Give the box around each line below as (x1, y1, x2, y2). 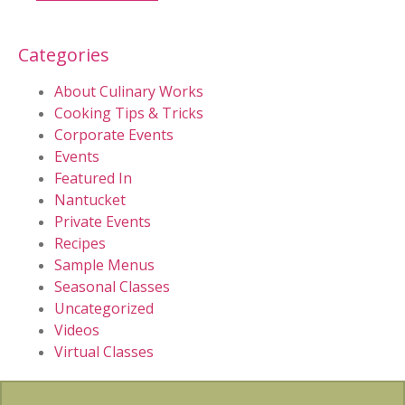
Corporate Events (54, 125, 174, 146)
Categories (18, 42, 109, 68)
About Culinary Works (54, 81, 203, 102)
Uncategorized (54, 298, 154, 319)
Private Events (54, 212, 151, 232)
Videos (54, 320, 99, 341)
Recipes (54, 233, 106, 254)
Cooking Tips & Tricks (54, 103, 203, 124)
